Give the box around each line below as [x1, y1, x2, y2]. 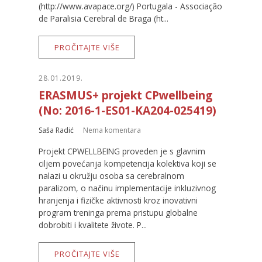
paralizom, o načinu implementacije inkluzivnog [39, 182, 216, 194]
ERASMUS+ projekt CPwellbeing [39, 87, 212, 104]
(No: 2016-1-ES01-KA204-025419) [39, 102, 216, 119]
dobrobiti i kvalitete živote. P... [39, 219, 147, 230]
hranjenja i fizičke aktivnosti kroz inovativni [39, 194, 198, 206]
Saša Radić [39, 125, 74, 135]
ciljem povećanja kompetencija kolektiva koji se [39, 157, 216, 169]
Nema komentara [83, 125, 141, 135]
